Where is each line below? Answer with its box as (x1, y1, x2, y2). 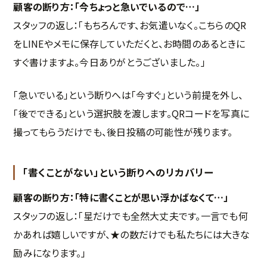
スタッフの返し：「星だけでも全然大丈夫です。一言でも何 (13, 209, 248, 223)
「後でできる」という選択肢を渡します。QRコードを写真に (13, 106, 250, 121)
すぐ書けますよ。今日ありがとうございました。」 (13, 55, 206, 70)
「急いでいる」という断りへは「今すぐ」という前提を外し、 (13, 88, 244, 103)
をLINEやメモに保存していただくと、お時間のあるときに (13, 36, 246, 51)
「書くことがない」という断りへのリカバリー (22, 165, 214, 180)
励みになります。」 (13, 246, 86, 260)
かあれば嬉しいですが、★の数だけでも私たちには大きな (13, 227, 250, 242)
